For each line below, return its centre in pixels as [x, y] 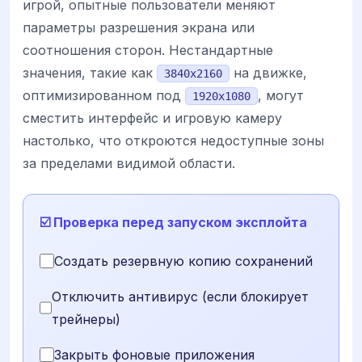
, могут [281, 95]
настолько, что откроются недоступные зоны [173, 140]
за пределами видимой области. [129, 163]
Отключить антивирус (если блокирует [180, 296]
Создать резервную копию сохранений [183, 261]
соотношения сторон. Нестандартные [148, 50]
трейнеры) [86, 319]
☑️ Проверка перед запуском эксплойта [173, 222]
